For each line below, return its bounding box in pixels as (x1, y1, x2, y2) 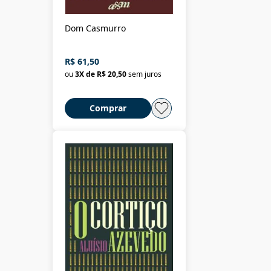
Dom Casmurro (65, 22, 126, 34)
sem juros (128, 68, 162, 79)
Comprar (90, 102, 126, 114)
